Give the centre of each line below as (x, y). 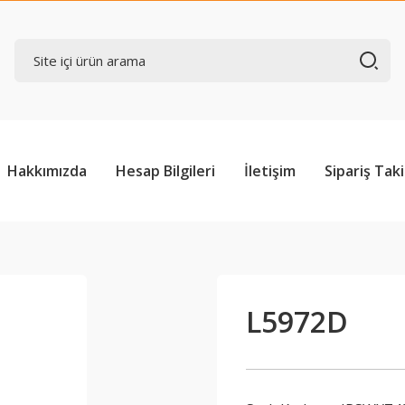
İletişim (270, 171)
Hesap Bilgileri (165, 171)
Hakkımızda (47, 171)
